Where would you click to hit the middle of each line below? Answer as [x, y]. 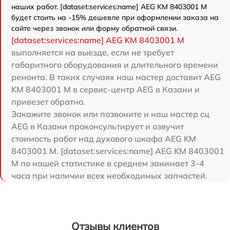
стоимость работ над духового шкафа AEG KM [104, 138]
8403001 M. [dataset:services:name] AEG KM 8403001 [118, 151]
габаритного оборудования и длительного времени [115, 64]
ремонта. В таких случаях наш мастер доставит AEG [116, 77]
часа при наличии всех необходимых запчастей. [109, 175]
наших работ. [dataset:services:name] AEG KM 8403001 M [109, 6]
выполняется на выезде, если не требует [93, 52]
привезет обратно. [48, 101]
